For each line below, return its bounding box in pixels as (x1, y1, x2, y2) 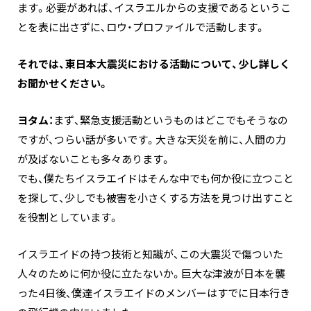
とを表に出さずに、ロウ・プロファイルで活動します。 (17, 21, 265, 35)
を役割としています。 (17, 211, 119, 225)
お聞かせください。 (17, 77, 109, 91)
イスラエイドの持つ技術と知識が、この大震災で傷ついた (17, 248, 283, 262)
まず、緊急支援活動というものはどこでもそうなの (53, 114, 288, 128)
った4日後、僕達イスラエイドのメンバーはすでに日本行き (17, 287, 290, 301)
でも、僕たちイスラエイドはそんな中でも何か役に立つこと (17, 172, 294, 186)
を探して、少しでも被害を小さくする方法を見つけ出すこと (17, 192, 294, 205)
